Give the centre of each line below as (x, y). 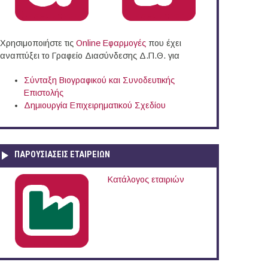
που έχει (164, 43)
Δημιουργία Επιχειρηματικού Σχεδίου (95, 106)
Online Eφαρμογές (111, 43)
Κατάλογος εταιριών (146, 179)
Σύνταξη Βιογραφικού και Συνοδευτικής (99, 80)
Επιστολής (44, 93)
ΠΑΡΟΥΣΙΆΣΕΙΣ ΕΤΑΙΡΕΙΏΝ (62, 154)
